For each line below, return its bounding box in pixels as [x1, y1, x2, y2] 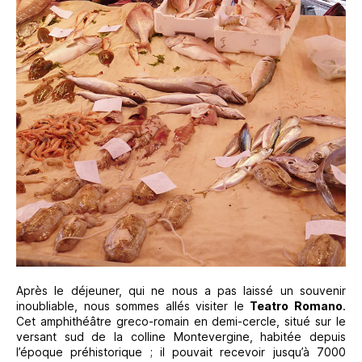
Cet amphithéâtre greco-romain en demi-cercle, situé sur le [16, 314, 346, 329]
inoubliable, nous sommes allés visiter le [16, 299, 250, 314]
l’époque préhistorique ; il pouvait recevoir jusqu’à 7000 [16, 345, 346, 360]
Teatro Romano [250, 299, 343, 314]
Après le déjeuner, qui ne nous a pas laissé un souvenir [16, 284, 346, 298]
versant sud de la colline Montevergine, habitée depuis [16, 330, 346, 344]
